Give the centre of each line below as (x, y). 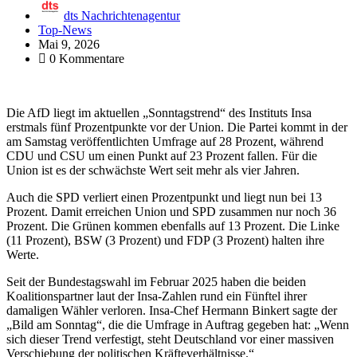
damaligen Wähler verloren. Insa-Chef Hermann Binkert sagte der (172, 310)
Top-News (65, 29)
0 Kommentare (85, 58)
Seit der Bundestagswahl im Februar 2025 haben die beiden (156, 281)
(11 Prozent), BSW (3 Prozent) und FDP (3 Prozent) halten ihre (165, 240)
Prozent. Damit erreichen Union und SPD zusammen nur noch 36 (171, 211)
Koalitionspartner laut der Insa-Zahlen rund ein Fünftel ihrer (157, 296)
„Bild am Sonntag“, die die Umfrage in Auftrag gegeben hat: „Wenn (178, 324)
